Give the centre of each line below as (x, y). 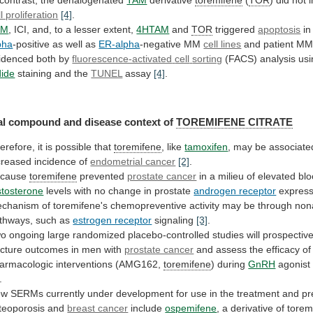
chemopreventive (149, 205)
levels (59, 190)
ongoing (27, 234)
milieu (231, 176)
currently (66, 293)
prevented (102, 176)
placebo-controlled (169, 234)
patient (279, 44)
